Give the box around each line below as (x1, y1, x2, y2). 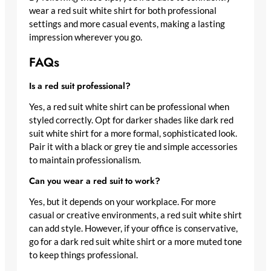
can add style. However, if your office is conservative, (29, 223, 238, 233)
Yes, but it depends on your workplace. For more (29, 196, 216, 207)
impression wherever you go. (29, 31, 142, 42)
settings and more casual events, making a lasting (29, 18, 225, 29)
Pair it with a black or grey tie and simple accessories (29, 141, 238, 152)
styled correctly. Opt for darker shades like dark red (29, 114, 233, 125)
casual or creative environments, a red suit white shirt (29, 209, 242, 220)
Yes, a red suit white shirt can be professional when (29, 101, 229, 112)
